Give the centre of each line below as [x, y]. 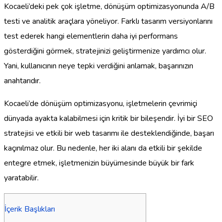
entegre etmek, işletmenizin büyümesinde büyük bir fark [99, 163]
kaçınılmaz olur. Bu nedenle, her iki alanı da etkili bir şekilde [103, 148]
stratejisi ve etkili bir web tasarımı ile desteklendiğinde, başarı [109, 133]
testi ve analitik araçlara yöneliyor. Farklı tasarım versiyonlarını [108, 21]
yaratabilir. [21, 178]
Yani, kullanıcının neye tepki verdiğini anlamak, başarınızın [99, 66]
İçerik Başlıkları [30, 209]
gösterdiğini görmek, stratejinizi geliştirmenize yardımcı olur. [105, 51]
